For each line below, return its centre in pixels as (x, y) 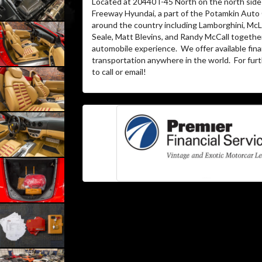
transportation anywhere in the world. (161, 60)
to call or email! (119, 72)
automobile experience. (134, 48)
